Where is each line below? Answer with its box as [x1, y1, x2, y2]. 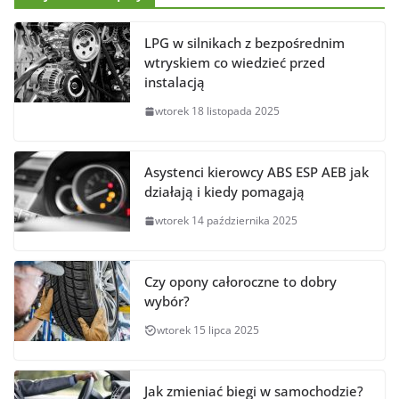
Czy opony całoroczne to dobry [144, 273, 337, 291]
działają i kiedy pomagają [144, 183, 305, 201]
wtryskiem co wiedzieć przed [144, 53, 325, 72]
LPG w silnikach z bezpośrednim [144, 34, 345, 53]
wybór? [144, 292, 190, 311]
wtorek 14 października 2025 [155, 213, 297, 229]
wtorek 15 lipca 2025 [157, 322, 259, 338]
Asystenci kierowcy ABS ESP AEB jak [144, 163, 369, 182]
